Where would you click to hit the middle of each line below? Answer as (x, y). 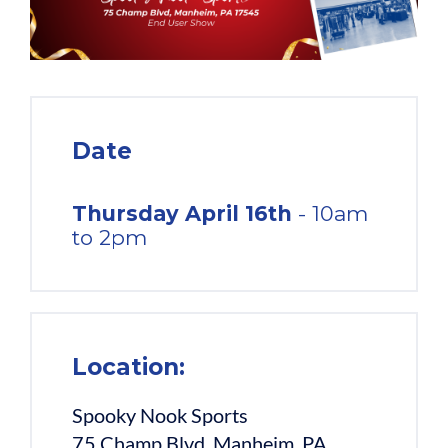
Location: (132, 366)
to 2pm (109, 237)
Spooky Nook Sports (160, 414)
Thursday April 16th (182, 213)
